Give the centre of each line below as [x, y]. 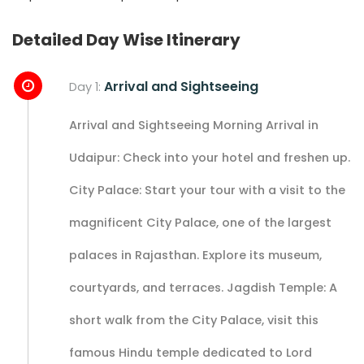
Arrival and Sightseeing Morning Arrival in [194, 125]
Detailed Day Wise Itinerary [126, 39]
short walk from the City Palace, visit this [194, 320]
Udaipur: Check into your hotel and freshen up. [210, 157]
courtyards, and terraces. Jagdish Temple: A [203, 287]
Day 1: [87, 87]
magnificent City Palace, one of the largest [200, 222]
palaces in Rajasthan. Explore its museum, [195, 255]
